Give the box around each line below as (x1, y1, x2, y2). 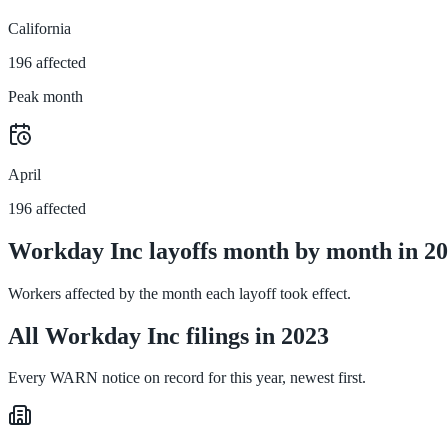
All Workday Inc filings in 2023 (8, 322, 329, 349)
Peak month (8, 87, 83, 105)
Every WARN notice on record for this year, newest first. (8, 369, 366, 387)
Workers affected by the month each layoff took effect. (8, 284, 351, 302)
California (8, 19, 71, 37)
